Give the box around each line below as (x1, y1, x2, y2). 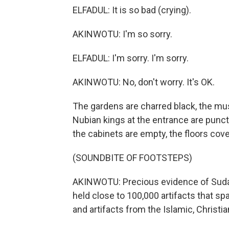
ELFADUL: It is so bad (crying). (73, 5, 191, 15)
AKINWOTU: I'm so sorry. (73, 29, 172, 39)
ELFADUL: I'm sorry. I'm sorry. (73, 53, 189, 63)
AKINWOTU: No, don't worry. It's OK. (73, 77, 215, 87)
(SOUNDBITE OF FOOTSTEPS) (73, 152, 192, 163)
